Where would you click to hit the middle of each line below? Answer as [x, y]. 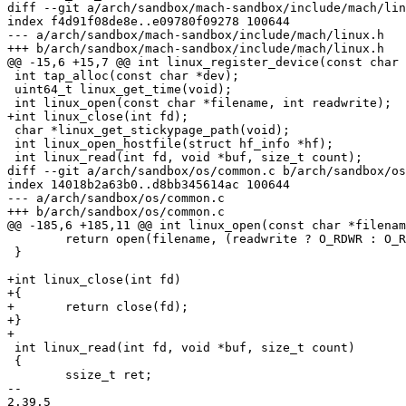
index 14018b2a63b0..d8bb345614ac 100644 [149, 185]
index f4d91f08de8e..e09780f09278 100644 [149, 22]
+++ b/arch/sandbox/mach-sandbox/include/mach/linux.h [196, 49]
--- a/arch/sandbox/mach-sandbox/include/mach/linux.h [196, 35]
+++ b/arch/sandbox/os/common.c [116, 212]
